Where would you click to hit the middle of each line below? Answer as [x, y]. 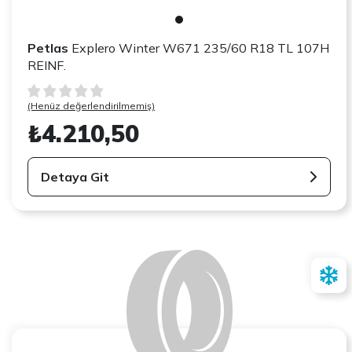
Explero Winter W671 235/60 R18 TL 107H [199, 48]
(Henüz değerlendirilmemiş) [92, 105]
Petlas [48, 48]
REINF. [47, 65]
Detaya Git [75, 176]
